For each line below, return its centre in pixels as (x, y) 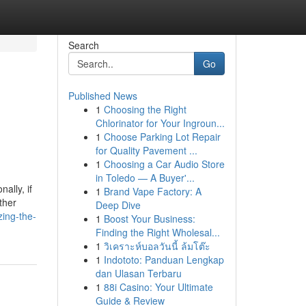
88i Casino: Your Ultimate (158, 287)
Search (83, 45)
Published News (102, 96)
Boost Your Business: (149, 219)
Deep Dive (118, 205)
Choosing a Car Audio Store (164, 164)
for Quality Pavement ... (146, 150)
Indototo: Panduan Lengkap (164, 260)
